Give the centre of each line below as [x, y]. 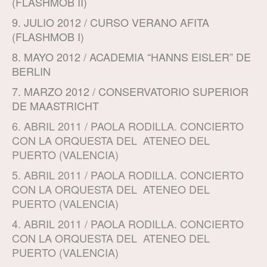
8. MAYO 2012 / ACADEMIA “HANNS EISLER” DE [131, 57]
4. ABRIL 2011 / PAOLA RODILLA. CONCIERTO [128, 224]
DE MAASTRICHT [55, 106]
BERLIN [31, 71]
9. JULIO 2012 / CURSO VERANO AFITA [111, 22]
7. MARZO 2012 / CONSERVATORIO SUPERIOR [130, 91]
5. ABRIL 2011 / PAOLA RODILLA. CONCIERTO [128, 175]
